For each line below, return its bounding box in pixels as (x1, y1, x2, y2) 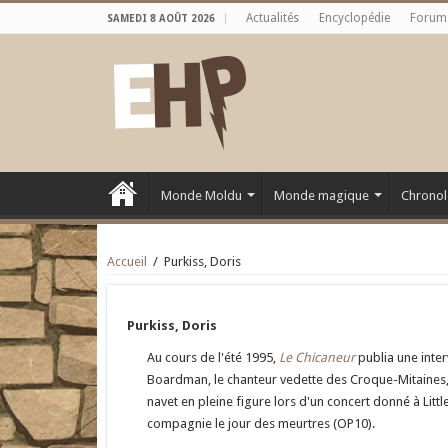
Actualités (246, 11, 299, 25)
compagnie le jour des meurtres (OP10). (147, 416, 375, 431)
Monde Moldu (161, 188, 242, 203)
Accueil (107, 254, 147, 269)
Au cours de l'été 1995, (147, 350, 279, 365)
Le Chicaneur (279, 350, 355, 365)
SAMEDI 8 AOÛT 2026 (107, 13, 215, 24)
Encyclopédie (319, 11, 390, 25)
